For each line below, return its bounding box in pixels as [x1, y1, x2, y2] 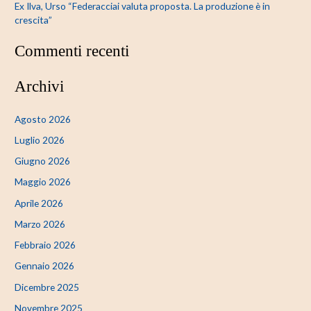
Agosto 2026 [15, 112, 72, 125]
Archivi [15, 77, 65, 96]
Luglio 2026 [15, 133, 65, 146]
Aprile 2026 [15, 196, 64, 209]
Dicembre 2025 [15, 280, 80, 293]
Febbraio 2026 [15, 239, 76, 251]
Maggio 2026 [15, 176, 72, 188]
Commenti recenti [15, 42, 130, 60]
